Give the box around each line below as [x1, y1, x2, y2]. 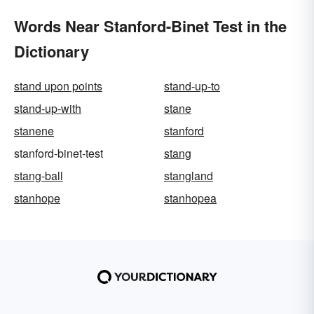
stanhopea [164, 190, 217, 207]
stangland [164, 168, 213, 184]
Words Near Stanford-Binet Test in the [14, 15, 287, 38]
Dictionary [14, 40, 89, 63]
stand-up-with [14, 100, 81, 117]
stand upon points [14, 78, 102, 95]
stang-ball [14, 168, 63, 184]
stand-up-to [164, 78, 220, 95]
